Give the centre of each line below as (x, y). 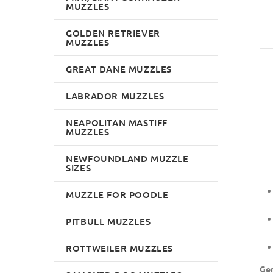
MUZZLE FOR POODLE (117, 194)
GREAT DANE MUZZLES (119, 69)
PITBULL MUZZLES (108, 221)
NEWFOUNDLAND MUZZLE (127, 158)
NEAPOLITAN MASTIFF (117, 122)
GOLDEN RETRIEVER (113, 33)
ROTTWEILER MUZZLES (120, 248)
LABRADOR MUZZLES (115, 95)
